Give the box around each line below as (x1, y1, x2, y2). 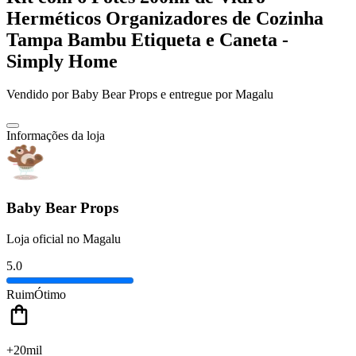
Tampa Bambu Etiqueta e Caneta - (6, 29, 288, 50)
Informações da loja (6, 129, 105, 143)
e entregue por (157, 87, 232, 102)
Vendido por (6, 87, 72, 102)
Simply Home (6, 50, 118, 72)
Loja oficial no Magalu (6, 231, 121, 246)
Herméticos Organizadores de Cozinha (6, 7, 323, 29)
